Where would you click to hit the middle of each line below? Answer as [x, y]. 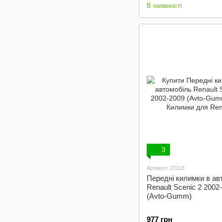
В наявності [164, 6]
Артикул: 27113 [166, 168]
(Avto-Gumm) [169, 196]
